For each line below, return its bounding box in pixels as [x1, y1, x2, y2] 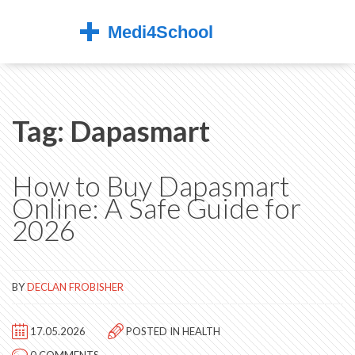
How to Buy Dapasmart [12, 169, 289, 202]
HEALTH [182, 325, 220, 338]
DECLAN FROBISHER [27, 281, 124, 293]
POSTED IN [126, 325, 180, 338]
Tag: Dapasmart [12, 113, 210, 148]
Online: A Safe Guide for [12, 191, 301, 224]
